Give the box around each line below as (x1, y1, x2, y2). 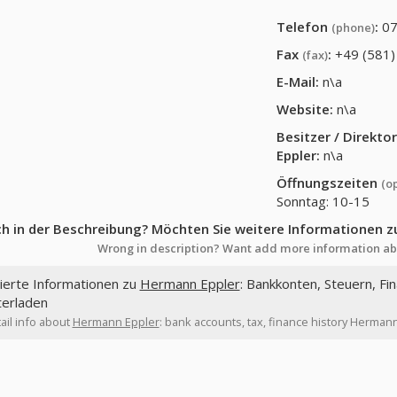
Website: (276, 100, 334, 118)
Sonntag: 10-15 (276, 192, 370, 210)
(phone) (331, 19, 376, 35)
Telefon (276, 18, 332, 35)
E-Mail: (276, 73, 320, 90)
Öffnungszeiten (276, 174, 382, 191)
